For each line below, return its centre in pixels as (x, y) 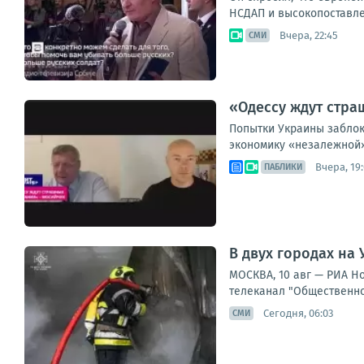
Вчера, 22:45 (309, 35)
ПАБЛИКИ (283, 167)
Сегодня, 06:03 (298, 313)
